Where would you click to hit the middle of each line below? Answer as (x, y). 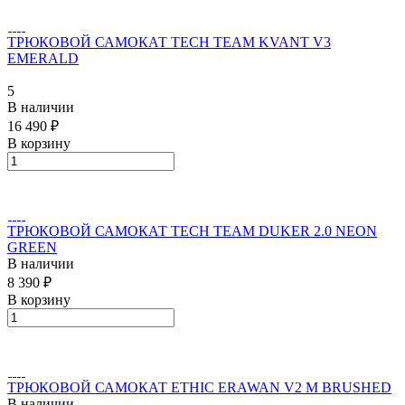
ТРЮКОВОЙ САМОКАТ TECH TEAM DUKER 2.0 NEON (192, 231)
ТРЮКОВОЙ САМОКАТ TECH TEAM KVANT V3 (169, 42)
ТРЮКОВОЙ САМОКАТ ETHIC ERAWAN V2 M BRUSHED (199, 387)
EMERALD (43, 58)
